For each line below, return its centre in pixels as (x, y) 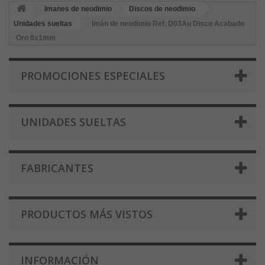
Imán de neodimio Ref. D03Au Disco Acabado (168, 24)
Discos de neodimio (162, 9)
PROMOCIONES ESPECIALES (93, 76)
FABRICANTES (57, 168)
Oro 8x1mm (36, 38)
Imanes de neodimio (78, 9)
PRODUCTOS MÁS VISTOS (87, 214)
